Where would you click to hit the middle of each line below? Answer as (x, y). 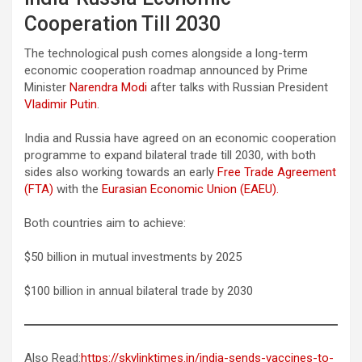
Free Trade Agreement (277, 172)
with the (78, 189)
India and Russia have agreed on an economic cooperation (180, 138)
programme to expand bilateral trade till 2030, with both (170, 155)
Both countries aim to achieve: (105, 223)
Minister (47, 87)
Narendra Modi (108, 87)
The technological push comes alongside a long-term (166, 53)
